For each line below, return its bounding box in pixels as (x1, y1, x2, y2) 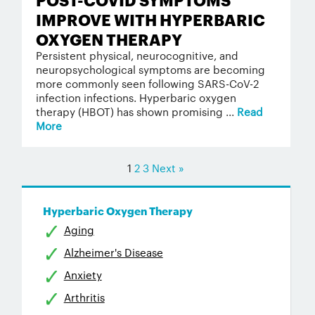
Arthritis (63, 290, 105, 304)
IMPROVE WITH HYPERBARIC (35, 8, 265, 30)
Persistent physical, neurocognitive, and (35, 48, 238, 63)
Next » (152, 160, 185, 175)
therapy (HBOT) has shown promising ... (35, 104, 237, 119)
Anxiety (63, 267, 102, 282)
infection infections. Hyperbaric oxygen (35, 90, 236, 105)
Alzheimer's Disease (63, 245, 163, 259)
